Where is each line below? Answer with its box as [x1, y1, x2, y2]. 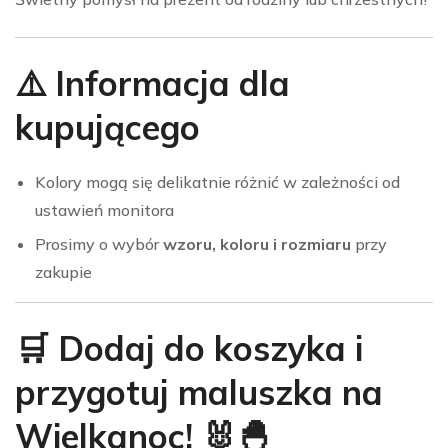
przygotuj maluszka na [15, 371, 383, 415]
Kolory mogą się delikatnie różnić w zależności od [35, 172, 400, 193]
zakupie [35, 262, 92, 283]
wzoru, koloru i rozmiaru [163, 234, 351, 255]
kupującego [15, 106, 200, 150]
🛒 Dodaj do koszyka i [15, 327, 363, 371]
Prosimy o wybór [35, 234, 163, 255]
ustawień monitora [35, 200, 174, 221]
